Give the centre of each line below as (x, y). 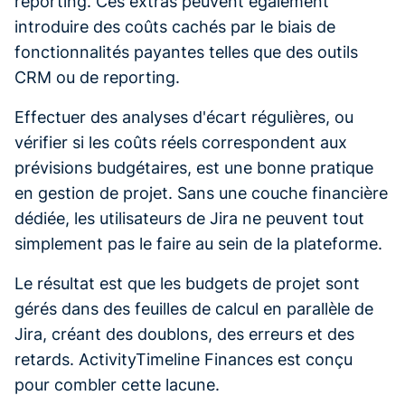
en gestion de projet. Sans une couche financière (201, 193)
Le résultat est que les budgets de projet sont (187, 283)
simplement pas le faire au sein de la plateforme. (198, 244)
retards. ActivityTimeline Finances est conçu (184, 359)
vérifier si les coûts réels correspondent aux (181, 142)
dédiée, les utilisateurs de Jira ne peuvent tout (189, 218)
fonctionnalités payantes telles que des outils (186, 52)
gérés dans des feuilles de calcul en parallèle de (194, 309)
